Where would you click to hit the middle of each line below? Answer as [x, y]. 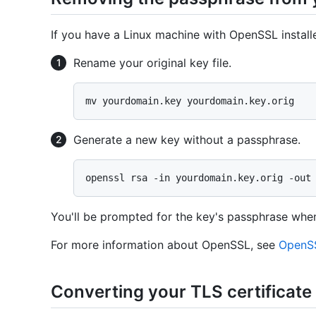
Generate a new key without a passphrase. [187, 140]
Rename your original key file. [152, 63]
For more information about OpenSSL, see [165, 245]
